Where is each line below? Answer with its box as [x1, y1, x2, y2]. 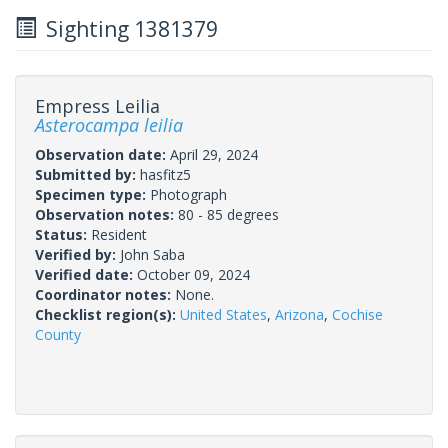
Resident [91, 224, 147, 244]
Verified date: [35, 264, 137, 284]
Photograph [150, 184, 227, 204]
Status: [35, 224, 91, 244]
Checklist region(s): [35, 304, 180, 324]
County [35, 324, 81, 344]
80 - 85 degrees [178, 204, 279, 224]
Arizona [275, 304, 324, 324]
